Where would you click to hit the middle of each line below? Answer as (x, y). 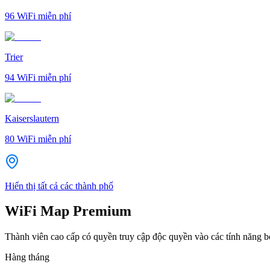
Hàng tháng (27, 257)
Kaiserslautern (32, 118)
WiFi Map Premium (68, 211)
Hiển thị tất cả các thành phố (59, 186)
